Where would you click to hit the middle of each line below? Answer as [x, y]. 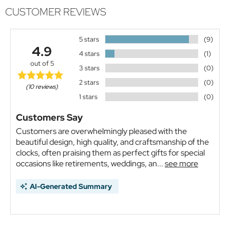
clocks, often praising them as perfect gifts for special [110, 153]
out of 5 [42, 63]
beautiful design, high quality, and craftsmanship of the [112, 142]
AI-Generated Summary [71, 187]
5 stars [89, 40]
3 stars [89, 68]
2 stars [89, 83]
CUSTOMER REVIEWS [56, 12]
